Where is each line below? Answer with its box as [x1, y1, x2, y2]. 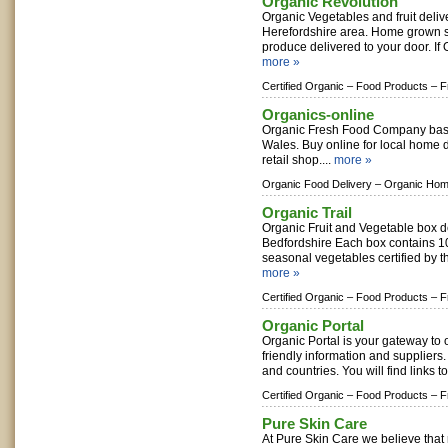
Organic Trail [262, 204, 352, 221]
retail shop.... [262, 153, 334, 167]
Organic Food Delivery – [262, 178, 381, 190]
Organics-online [262, 106, 374, 123]
